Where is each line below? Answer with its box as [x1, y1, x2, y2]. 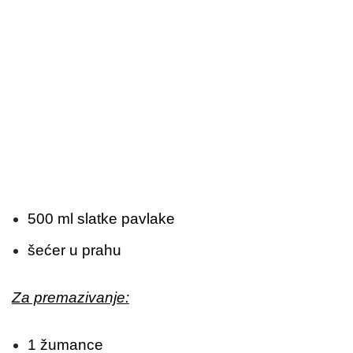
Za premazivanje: [12, 288, 129, 306]
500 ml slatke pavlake [28, 210, 175, 227]
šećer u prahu [28, 241, 121, 258]
